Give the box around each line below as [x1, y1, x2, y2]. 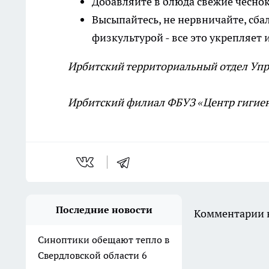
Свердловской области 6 [38, 249, 147, 261]
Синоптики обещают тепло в [38, 234, 169, 246]
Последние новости [55, 204, 153, 216]
